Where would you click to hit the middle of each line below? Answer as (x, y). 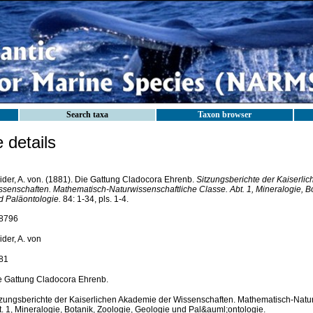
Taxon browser (225, 115)
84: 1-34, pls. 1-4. (94, 199)
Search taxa (87, 115)
